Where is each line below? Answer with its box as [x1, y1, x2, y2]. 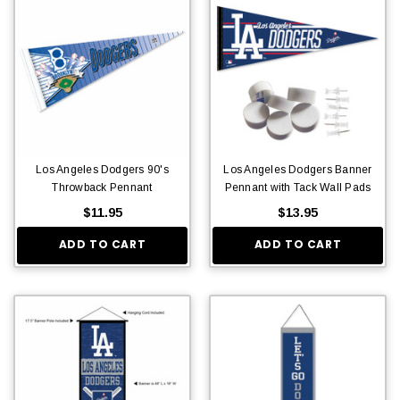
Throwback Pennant [52, 180, 153, 194]
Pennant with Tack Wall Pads [224, 180, 371, 194]
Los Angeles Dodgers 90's [36, 162, 169, 176]
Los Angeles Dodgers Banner [223, 162, 372, 176]
